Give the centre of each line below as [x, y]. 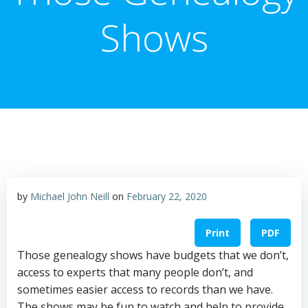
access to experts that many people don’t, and [135, 273]
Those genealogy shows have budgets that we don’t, [153, 255]
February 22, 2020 [167, 196]
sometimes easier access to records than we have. [145, 290]
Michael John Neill [70, 196]
